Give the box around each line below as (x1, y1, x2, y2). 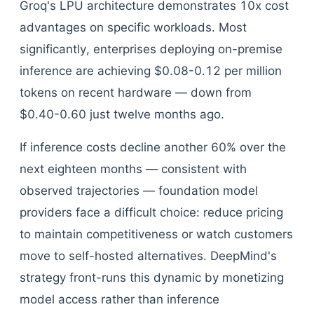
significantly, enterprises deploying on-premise (20, 42, 282, 56)
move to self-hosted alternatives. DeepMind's (20, 249, 277, 263)
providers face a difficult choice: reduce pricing (20, 205, 283, 219)
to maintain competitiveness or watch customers (20, 227, 293, 241)
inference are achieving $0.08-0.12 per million (20, 64, 282, 78)
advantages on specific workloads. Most (20, 20, 247, 34)
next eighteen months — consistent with (20, 162, 247, 176)
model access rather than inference (20, 292, 219, 306)
